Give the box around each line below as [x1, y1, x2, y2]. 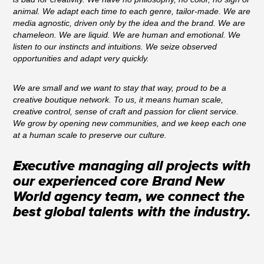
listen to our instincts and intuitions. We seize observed [13, 42, 217, 51]
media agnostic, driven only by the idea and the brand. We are [13, 18, 246, 28]
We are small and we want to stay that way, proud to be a [13, 83, 227, 93]
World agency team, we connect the [13, 188, 245, 205]
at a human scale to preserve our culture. [13, 130, 167, 140]
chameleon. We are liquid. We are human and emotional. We [13, 30, 241, 39]
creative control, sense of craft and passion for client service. [13, 107, 239, 116]
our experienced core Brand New [13, 173, 225, 190]
